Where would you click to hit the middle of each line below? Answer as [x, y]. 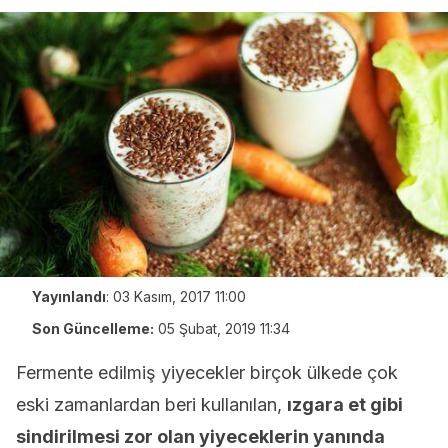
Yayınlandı [69, 296]
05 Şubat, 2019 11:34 [224, 328]
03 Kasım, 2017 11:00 [179, 296]
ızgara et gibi [345, 404]
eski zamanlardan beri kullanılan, [151, 404]
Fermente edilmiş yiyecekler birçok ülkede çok [207, 372]
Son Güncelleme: [93, 328]
